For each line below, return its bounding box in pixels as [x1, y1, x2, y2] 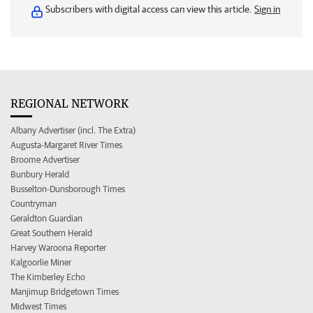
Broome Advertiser [10, 154, 80, 165]
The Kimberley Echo [10, 272, 85, 282]
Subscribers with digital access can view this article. [45, 3, 254, 15]
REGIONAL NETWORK [10, 96, 129, 110]
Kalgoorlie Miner [10, 257, 71, 268]
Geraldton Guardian [10, 213, 82, 224]
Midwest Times [10, 301, 66, 312]
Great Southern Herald [10, 228, 92, 238]
